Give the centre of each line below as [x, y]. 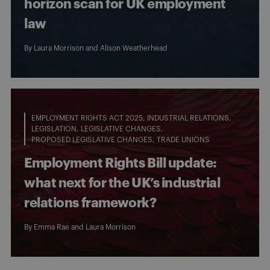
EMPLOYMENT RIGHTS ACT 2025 [87, 118]
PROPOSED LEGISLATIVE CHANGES [92, 140]
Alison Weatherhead [134, 48]
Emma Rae [52, 227]
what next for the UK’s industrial [122, 183]
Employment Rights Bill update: [121, 163]
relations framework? [90, 203]
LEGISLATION [54, 129]
